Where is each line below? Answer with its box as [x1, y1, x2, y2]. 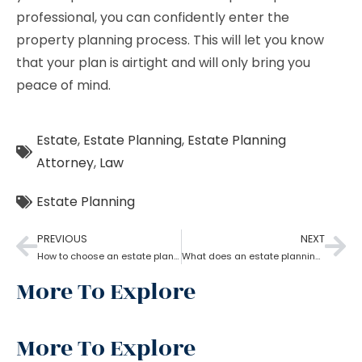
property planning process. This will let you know [16, 31, 324, 49]
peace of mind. [16, 76, 111, 95]
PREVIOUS [37, 232, 87, 246]
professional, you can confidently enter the [16, 8, 289, 27]
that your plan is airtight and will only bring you [16, 53, 310, 72]
